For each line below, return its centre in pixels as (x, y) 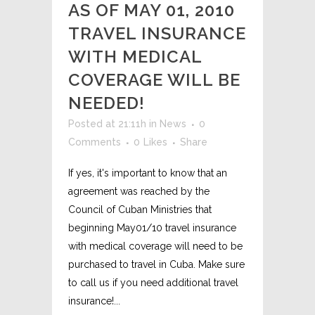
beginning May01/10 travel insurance (152, 227)
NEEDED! (107, 103)
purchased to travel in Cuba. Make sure (156, 264)
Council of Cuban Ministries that (140, 209)
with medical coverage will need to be (155, 246)
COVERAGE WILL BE (154, 79)
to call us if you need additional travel (153, 282)
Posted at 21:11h (107, 123)
